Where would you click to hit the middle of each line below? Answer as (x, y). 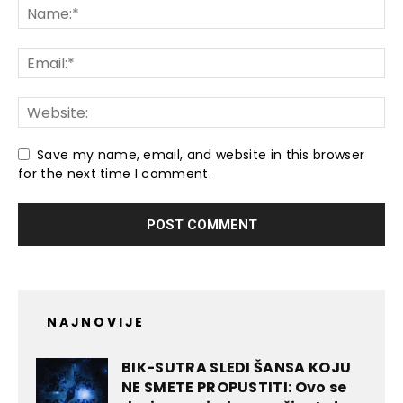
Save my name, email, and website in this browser (201, 155)
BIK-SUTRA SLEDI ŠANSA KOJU (237, 368)
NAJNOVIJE (96, 322)
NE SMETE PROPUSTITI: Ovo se (234, 388)
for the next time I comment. (115, 174)
